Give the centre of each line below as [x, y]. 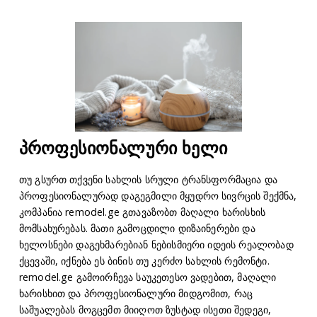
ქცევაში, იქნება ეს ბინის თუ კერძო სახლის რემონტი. [144, 261]
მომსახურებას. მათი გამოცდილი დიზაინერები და [137, 229]
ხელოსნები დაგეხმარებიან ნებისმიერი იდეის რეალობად [156, 245]
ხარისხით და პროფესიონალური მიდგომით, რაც [136, 294]
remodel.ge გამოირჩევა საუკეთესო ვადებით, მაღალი [148, 277]
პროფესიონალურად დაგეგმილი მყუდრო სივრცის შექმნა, [158, 196]
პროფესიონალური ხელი [123, 149]
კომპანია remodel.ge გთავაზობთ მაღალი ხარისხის [142, 212]
